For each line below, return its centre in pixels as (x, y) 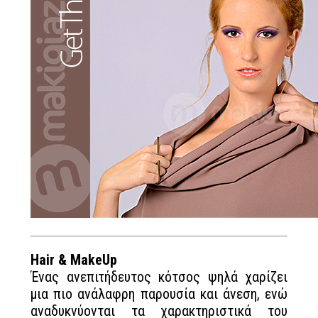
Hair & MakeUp (74, 260)
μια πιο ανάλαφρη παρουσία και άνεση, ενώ (159, 294)
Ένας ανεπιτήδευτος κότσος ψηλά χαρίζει (159, 277)
